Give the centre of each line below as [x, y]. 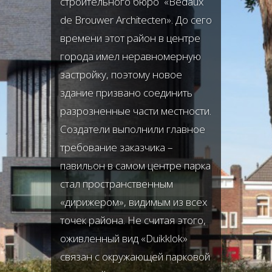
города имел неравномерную [131, 56]
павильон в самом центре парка [135, 165]
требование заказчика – [117, 147]
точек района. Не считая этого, [133, 220]
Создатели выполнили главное [133, 129]
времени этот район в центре [130, 38]
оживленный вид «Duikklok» [124, 238]
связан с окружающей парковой [135, 257]
